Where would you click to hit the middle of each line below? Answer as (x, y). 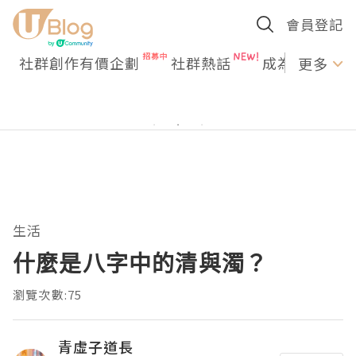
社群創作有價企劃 (79, 63)
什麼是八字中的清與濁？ (141, 263)
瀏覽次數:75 (48, 294)
